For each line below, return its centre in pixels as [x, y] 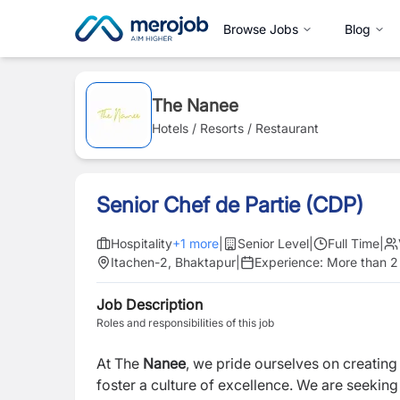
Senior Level [273, 243]
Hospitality [142, 243]
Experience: [291, 262]
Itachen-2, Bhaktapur [173, 262]
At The [120, 363]
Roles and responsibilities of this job [185, 323]
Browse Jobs [261, 29]
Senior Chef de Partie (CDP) [230, 205]
